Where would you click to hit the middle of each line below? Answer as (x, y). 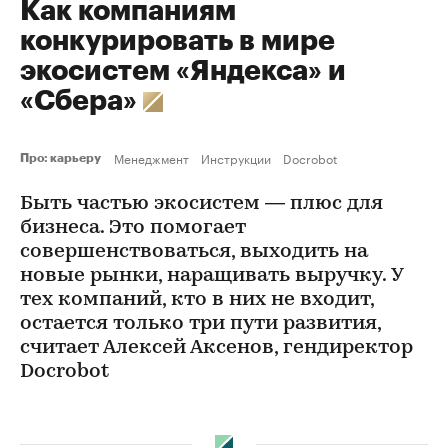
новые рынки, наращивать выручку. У (211, 276)
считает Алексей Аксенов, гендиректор (216, 348)
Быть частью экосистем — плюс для (201, 204)
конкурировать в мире (177, 41)
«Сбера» (81, 101)
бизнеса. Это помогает (133, 228)
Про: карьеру (63, 158)
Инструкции (236, 157)
